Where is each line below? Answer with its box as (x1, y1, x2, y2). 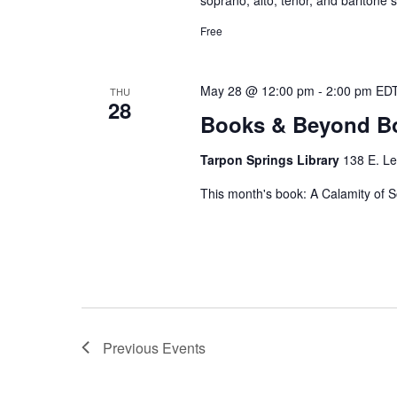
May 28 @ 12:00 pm (200, 81, 315, 99)
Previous (103, 337, 162, 358)
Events (162, 337, 206, 358)
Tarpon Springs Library (200, 150, 344, 168)
